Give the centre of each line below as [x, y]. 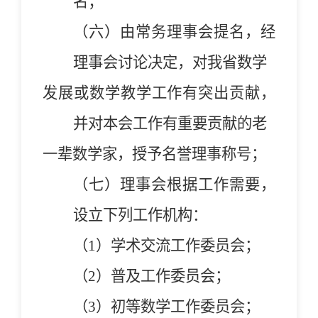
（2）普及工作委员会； [151, 276]
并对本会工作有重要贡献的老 [170, 123]
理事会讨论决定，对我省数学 [170, 62]
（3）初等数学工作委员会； [166, 306]
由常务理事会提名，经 [198, 32]
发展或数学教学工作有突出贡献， [159, 93]
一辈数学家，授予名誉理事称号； [154, 154]
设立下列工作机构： [140, 215]
